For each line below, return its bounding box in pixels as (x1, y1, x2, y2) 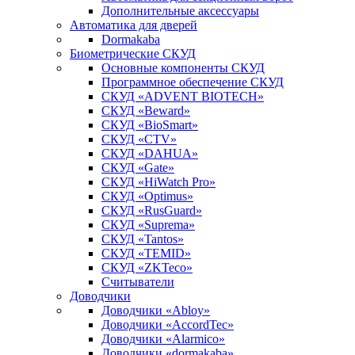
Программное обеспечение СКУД (101, 75, 284, 89)
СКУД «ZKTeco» (101, 261, 193, 274)
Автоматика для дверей (70, 18, 197, 32)
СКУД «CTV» (101, 132, 177, 146)
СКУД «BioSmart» (101, 118, 198, 132)
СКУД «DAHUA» (101, 147, 198, 160)
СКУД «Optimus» (101, 189, 193, 203)
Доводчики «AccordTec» (101, 318, 234, 331)
